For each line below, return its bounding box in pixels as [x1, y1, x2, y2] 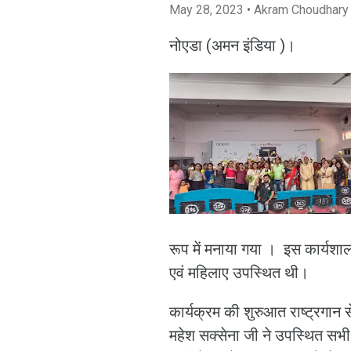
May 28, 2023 [169, 2, 247, 17]
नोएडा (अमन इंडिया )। [169, 36, 303, 55]
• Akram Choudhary [247, 2, 349, 17]
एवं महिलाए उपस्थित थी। [169, 263, 309, 282]
